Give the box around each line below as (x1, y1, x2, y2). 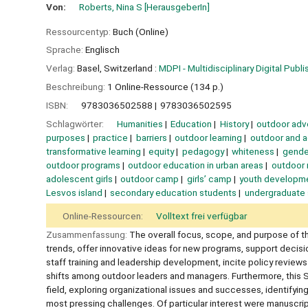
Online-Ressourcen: (63, 210, 145, 222)
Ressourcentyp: (46, 25, 113, 37)
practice (93, 131, 129, 143)
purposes (46, 131, 85, 143)
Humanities (117, 118, 163, 129)
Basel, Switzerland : (77, 63, 157, 74)
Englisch (85, 44, 120, 56)
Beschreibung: (46, 80, 107, 92)
